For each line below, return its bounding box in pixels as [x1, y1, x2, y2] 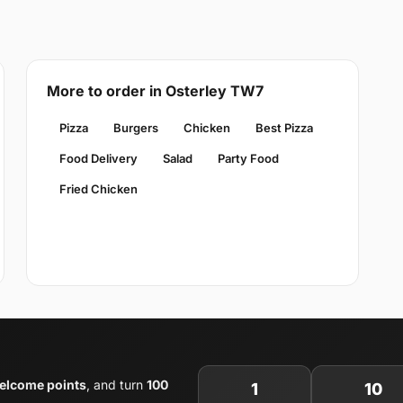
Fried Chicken [58, 181, 138, 196]
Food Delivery [58, 150, 138, 166]
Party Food [217, 150, 279, 166]
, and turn [86, 376, 147, 392]
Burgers [112, 120, 158, 135]
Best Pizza [255, 120, 313, 135]
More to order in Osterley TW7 [46, 81, 264, 100]
